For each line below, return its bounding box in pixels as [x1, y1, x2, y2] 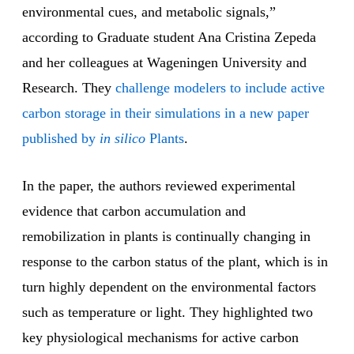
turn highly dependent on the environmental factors [22, 279, 316, 296]
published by [22, 130, 96, 147]
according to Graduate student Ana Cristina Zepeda [22, 29, 316, 46]
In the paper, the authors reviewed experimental [22, 178, 296, 194]
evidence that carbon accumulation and [22, 203, 246, 220]
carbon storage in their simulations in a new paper [22, 105, 309, 122]
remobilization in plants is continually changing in [22, 228, 311, 245]
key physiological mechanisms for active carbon [22, 330, 299, 346]
